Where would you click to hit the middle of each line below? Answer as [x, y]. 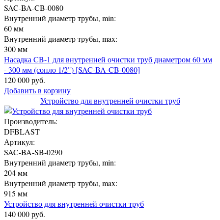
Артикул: [19, 141]
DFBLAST [22, 131]
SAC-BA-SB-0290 [33, 152]
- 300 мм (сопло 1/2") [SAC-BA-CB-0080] [72, 69]
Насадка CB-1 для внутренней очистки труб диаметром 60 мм [108, 59]
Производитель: [31, 121]
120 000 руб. [25, 80]
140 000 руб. [25, 214]
